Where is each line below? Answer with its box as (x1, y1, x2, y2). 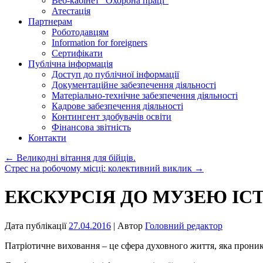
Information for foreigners (52, 38, 147, 48)
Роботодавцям (52, 27, 109, 37)
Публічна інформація (28, 59, 113, 69)
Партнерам (28, 16, 72, 26)
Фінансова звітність (52, 122, 131, 132)
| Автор (113, 220, 143, 231)
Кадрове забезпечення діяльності (52, 101, 183, 111)
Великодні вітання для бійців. (14, 153, 136, 163)
